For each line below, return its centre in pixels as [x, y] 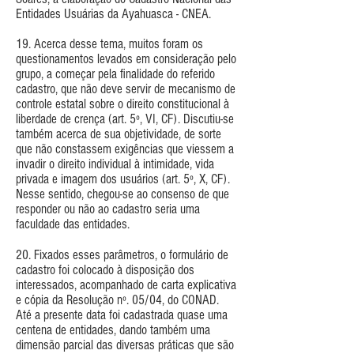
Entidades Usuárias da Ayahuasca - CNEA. [113, 13]
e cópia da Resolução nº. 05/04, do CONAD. [117, 299]
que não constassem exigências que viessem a [125, 149]
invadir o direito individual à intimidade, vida [115, 164]
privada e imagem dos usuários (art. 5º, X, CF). [123, 179]
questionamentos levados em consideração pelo [126, 58]
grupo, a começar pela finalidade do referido [115, 73]
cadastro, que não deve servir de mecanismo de [126, 88]
